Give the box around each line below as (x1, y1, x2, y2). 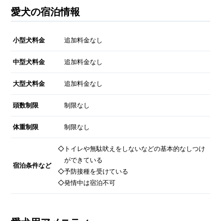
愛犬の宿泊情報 (10, 6, 80, 18)
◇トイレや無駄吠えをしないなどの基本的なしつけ (58, 145, 206, 153)
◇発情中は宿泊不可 (58, 179, 116, 187)
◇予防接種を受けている (58, 168, 129, 176)
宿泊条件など (12, 162, 51, 170)
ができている (64, 156, 103, 164)
